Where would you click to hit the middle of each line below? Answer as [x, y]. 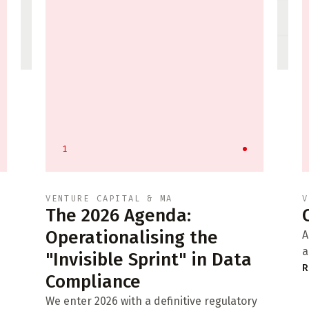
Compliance [93, 282]
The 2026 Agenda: [118, 216]
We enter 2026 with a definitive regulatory [151, 301]
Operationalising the [131, 238]
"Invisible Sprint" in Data [148, 260]
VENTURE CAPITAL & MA [109, 199]
